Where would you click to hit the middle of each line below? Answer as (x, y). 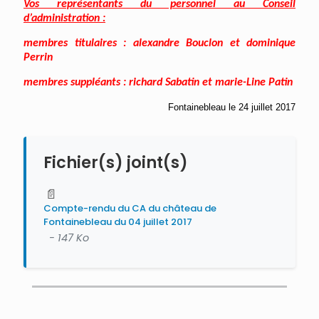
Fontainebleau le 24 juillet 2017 (232, 108)
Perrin (38, 58)
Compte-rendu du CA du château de (130, 209)
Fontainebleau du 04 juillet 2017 (118, 222)
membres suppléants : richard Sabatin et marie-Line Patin (158, 83)
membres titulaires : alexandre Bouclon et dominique (159, 44)
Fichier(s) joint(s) (116, 163)
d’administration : (64, 19)
